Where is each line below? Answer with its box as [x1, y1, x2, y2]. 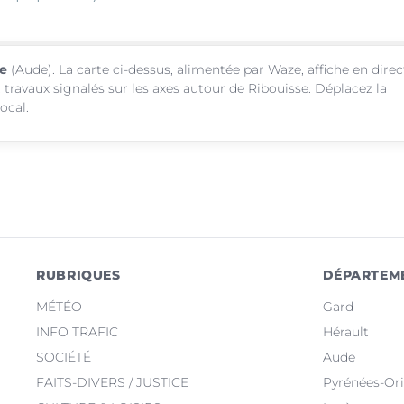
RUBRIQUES [36, 266, 121, 283]
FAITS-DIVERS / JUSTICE [36, 373, 189, 390]
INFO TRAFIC [36, 323, 119, 340]
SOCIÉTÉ [36, 348, 92, 365]
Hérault [322, 323, 369, 340]
